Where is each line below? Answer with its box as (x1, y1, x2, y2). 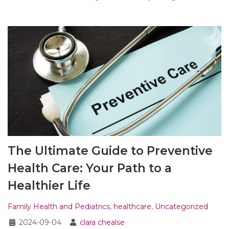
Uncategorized (155, 202, 208, 212)
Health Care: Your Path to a (8, 161, 172, 176)
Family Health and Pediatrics (8, 202, 110, 212)
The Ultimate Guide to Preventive (8, 144, 213, 158)
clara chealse (80, 218, 125, 227)
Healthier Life (8, 178, 90, 193)
